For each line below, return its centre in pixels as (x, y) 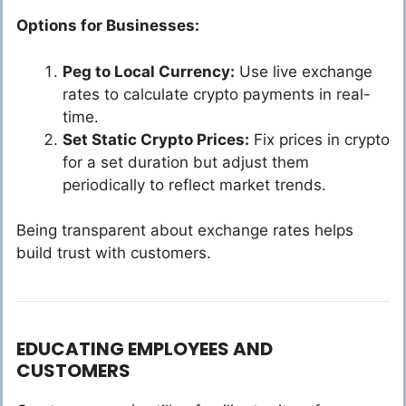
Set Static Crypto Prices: (156, 139)
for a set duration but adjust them (186, 162)
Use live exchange (304, 71)
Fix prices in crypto (319, 139)
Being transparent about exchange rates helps (185, 231)
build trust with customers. (114, 253)
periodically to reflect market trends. (194, 184)
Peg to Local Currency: (149, 71)
